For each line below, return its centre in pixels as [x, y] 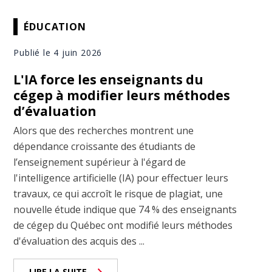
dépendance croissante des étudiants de [105, 147]
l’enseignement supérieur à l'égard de [100, 162]
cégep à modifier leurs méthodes [122, 96]
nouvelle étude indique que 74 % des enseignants [125, 210]
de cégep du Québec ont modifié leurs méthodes [123, 226]
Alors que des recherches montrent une [104, 131]
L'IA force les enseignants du [109, 80]
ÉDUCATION [55, 26]
